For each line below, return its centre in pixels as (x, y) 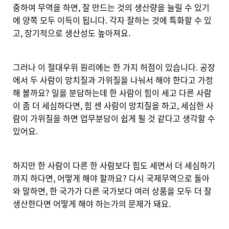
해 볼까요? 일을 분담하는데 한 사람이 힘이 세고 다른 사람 (112, 93)
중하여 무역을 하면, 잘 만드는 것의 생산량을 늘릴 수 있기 (111, 7)
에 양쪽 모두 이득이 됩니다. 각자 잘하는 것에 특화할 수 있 (112, 20)
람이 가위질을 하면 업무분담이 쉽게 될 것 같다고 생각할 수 (114, 118)
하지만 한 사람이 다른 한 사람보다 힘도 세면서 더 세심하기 (114, 165)
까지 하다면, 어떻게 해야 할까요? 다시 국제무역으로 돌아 (111, 178)
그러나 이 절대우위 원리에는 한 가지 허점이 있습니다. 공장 (114, 67)
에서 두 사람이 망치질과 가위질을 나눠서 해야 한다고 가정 (113, 80)
